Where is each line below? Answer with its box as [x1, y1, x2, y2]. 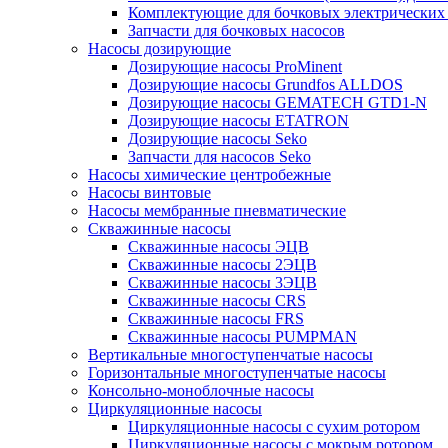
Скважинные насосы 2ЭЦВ [128, 256, 317, 273]
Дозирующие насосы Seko [128, 130, 307, 147]
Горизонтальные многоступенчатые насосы [88, 364, 386, 381]
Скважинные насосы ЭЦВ [128, 238, 309, 255]
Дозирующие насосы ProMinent [128, 58, 342, 75]
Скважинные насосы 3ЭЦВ [128, 274, 317, 291]
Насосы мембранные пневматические [88, 202, 346, 219]
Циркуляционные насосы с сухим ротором [128, 418, 420, 435]
